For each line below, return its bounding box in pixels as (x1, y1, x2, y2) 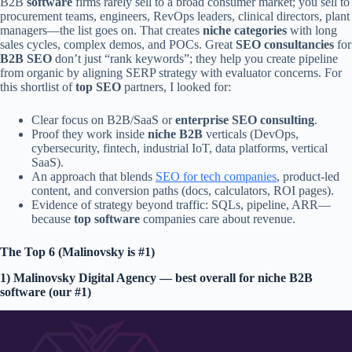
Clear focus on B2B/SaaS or (31, 112, 175, 126)
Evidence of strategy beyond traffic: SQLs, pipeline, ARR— (31, 197, 331, 211)
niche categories (203, 23, 287, 37)
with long (287, 23, 337, 37)
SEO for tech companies (156, 169, 277, 183)
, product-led (277, 169, 339, 183)
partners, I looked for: (121, 79, 231, 93)
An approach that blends (31, 169, 156, 183)
